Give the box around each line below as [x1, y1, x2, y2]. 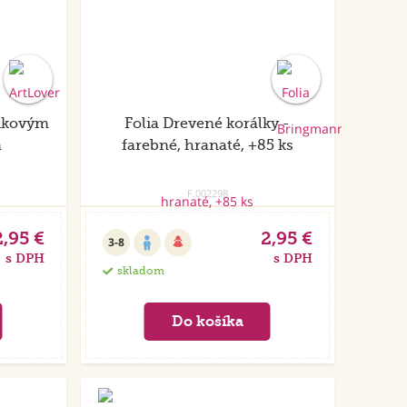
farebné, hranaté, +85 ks [121, 137, 293, 154]
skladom [116, 264, 164, 278]
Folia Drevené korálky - [124, 115, 291, 133]
